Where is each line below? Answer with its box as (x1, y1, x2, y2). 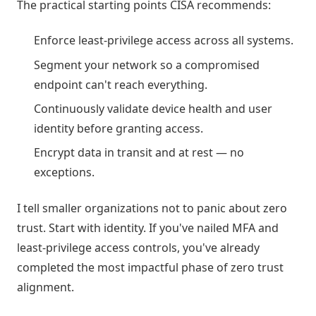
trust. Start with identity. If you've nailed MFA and (17, 219, 279, 236)
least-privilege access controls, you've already (17, 239, 260, 255)
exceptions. (34, 164, 95, 181)
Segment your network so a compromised (34, 56, 260, 73)
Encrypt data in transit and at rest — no (34, 145, 244, 161)
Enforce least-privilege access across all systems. (34, 32, 293, 49)
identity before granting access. (34, 120, 203, 136)
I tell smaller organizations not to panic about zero (17, 200, 287, 216)
